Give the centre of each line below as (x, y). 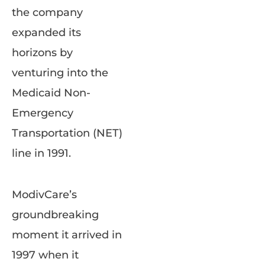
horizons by (42, 52)
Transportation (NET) (67, 133)
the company (47, 12)
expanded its (46, 32)
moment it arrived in (67, 235)
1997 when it (45, 255)
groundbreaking (55, 214)
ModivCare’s (44, 194)
